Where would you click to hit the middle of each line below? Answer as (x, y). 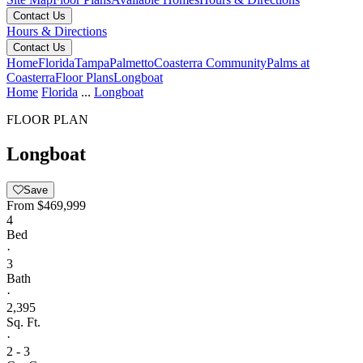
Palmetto (132, 63)
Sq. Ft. (23, 322)
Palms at (288, 63)
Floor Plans (84, 77)
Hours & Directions (57, 31)
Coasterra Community (210, 63)
